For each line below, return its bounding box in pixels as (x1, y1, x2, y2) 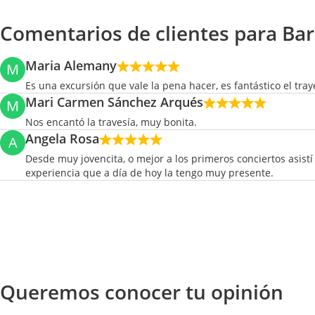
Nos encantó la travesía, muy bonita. (25, 115, 197, 129)
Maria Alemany (25, 57, 117, 74)
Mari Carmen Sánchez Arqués (25, 94, 203, 110)
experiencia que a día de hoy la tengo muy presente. (25, 166, 274, 179)
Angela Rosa (25, 130, 99, 147)
